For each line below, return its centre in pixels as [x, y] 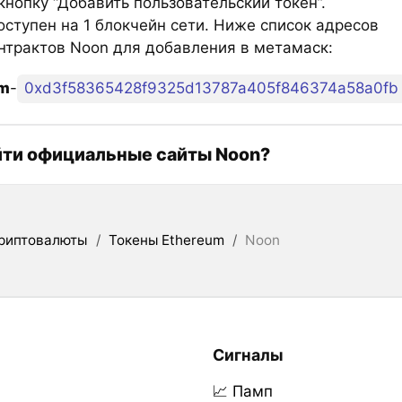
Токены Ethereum [166, 240]
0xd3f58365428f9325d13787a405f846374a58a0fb [211, 88]
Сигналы [248, 354]
